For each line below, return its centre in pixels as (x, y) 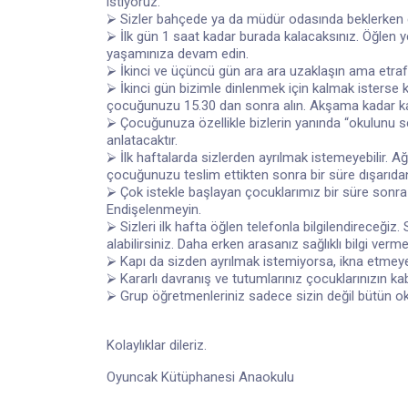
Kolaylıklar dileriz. (157, 345)
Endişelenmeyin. (154, 209)
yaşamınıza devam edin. (178, 53)
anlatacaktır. (142, 140)
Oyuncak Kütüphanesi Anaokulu (200, 377)
